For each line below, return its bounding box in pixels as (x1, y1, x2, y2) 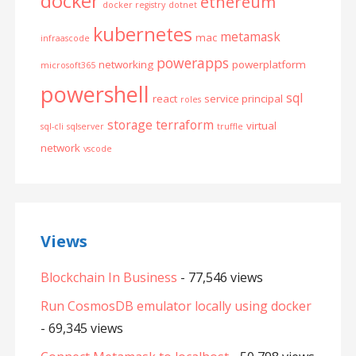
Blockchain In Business (40, 269, 177, 287)
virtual (246, 118, 277, 133)
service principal (203, 91, 283, 106)
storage (106, 116, 153, 134)
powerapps (156, 53, 229, 73)
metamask (219, 28, 281, 46)
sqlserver (66, 121, 104, 133)
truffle (216, 121, 243, 133)
